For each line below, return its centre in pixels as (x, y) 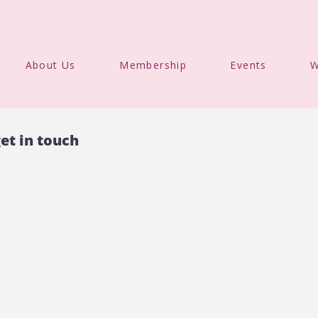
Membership (153, 65)
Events (248, 65)
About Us (50, 65)
